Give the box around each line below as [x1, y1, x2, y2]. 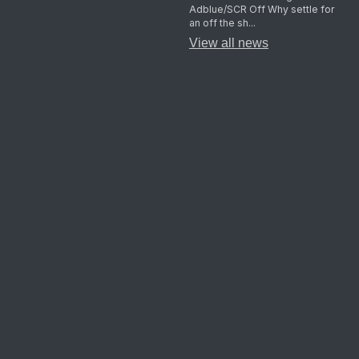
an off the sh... [188, 17, 256, 30]
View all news [188, 36, 268, 50]
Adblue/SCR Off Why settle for [188, 3, 335, 16]
